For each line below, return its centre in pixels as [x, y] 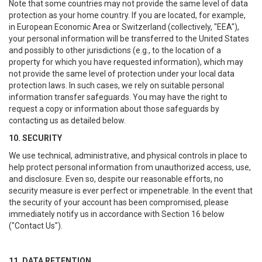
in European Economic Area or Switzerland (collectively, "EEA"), [124, 27]
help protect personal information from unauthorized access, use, [130, 167]
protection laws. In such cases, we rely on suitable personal [116, 85]
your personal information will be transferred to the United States [129, 39]
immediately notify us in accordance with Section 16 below [117, 214]
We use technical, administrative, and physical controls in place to [128, 156]
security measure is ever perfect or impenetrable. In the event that [131, 191]
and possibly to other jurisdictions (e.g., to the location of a [115, 50]
